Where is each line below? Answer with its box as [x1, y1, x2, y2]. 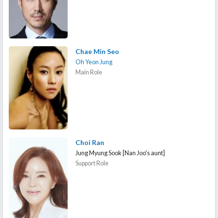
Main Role [75, 68, 103, 76]
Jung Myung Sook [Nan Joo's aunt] [75, 149, 165, 157]
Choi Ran [75, 138, 105, 146]
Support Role [75, 159, 109, 167]
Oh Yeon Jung [75, 58, 113, 66]
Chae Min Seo [75, 47, 120, 55]
